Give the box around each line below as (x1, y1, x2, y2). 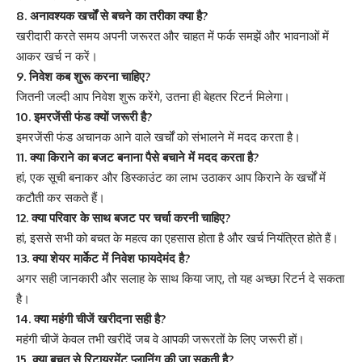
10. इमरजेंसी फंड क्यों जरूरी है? (16, 109, 152, 125)
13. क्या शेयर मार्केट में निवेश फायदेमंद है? (16, 250, 190, 267)
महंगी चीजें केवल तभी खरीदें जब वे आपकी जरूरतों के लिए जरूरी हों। (16, 331, 305, 347)
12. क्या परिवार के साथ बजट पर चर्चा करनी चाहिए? (16, 210, 230, 226)
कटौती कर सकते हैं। (16, 190, 105, 206)
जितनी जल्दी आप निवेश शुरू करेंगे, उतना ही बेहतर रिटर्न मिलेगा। (16, 89, 290, 105)
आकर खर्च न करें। (16, 48, 98, 65)
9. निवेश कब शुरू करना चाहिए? (16, 69, 150, 85)
